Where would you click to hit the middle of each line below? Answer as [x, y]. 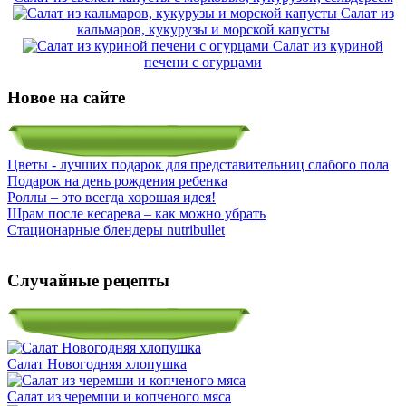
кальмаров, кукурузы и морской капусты [203, 30]
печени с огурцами [203, 63]
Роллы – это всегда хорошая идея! [111, 197]
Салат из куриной [328, 46]
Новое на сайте [66, 98]
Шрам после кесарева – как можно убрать [136, 213]
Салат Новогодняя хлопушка [97, 364]
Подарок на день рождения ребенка [117, 180]
